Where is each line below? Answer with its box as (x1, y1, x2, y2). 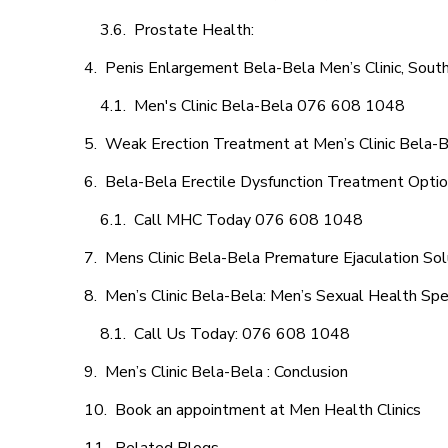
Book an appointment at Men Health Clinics (115, 399, 421, 421)
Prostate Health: (134, 19, 258, 41)
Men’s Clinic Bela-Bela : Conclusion (105, 361, 348, 383)
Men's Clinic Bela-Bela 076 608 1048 (134, 95, 405, 117)
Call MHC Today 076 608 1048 (134, 209, 363, 231)
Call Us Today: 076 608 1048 (134, 323, 350, 345)
